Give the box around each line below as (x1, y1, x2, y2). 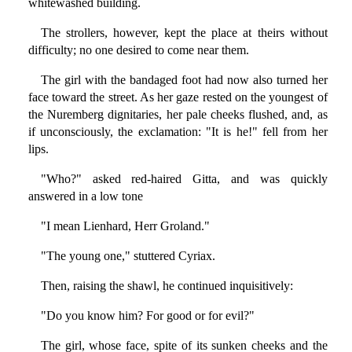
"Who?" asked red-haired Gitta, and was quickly (40, 172, 328, 186)
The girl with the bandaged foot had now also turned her (40, 73, 328, 87)
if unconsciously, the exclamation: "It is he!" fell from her (27, 125, 328, 139)
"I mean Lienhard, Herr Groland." (40, 219, 210, 233)
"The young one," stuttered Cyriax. (40, 249, 215, 263)
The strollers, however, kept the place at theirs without (40, 26, 328, 40)
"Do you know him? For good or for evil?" (40, 309, 255, 323)
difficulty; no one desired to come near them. (27, 43, 249, 57)
